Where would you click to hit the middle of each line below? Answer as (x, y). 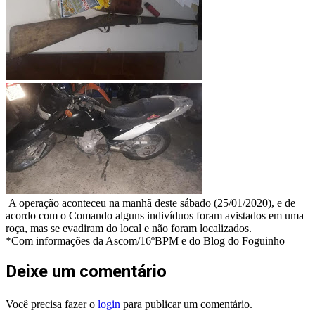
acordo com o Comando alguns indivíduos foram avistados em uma (155, 216)
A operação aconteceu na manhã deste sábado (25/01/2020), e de (150, 203)
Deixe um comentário (86, 272)
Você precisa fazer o (52, 304)
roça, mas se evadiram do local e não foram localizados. (129, 229)
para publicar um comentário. (186, 304)
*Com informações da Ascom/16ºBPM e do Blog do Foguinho (145, 241)
